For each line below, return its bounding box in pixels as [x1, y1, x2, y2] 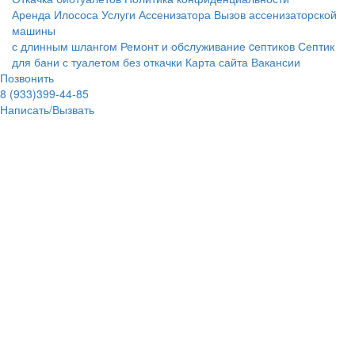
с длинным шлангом [12, 38, 120, 55]
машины [12, 22, 55, 39]
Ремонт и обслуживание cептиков [120, 38, 295, 55]
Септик [298, 38, 334, 55]
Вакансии [251, 54, 300, 71]
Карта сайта [185, 54, 248, 71]
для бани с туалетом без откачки [12, 54, 182, 71]
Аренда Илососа [12, 6, 98, 23]
